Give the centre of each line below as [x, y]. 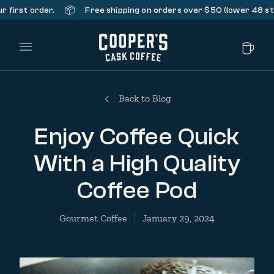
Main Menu [49, 53]
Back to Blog [145, 98]
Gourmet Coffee [93, 218]
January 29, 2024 [179, 218]
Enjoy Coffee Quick [137, 136]
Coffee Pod [137, 190]
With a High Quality [137, 163]
